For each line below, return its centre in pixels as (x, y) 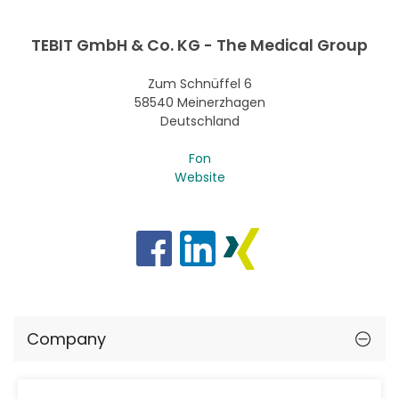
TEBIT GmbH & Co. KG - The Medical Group (199, 45)
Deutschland (199, 121)
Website (199, 177)
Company (66, 338)
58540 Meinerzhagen (199, 102)
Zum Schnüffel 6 (199, 83)
